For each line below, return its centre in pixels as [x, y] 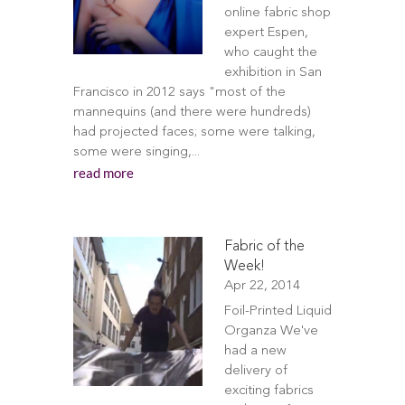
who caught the [270, 53]
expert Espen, [266, 33]
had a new [255, 351]
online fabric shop [277, 13]
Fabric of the [264, 247]
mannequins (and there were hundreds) [192, 113]
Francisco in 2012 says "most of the [179, 93]
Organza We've [271, 331]
